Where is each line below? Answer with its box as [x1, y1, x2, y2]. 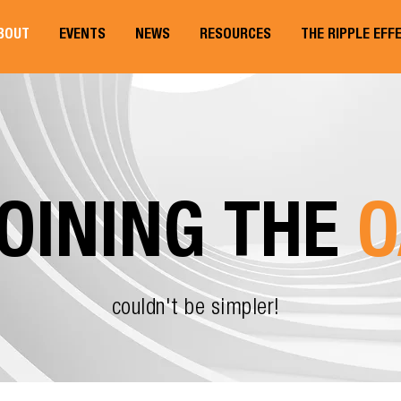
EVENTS [58, 29, 106, 43]
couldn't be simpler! [111, 298, 280, 320]
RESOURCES [199, 29, 271, 43]
